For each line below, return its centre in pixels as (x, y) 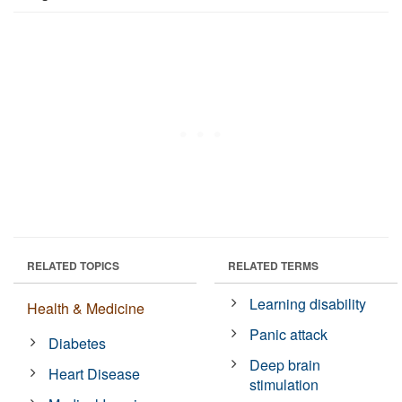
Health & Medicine (86, 308)
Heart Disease (95, 373)
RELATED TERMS (273, 265)
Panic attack (289, 334)
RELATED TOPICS (73, 265)
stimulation (284, 384)
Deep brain (285, 364)
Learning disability (308, 303)
